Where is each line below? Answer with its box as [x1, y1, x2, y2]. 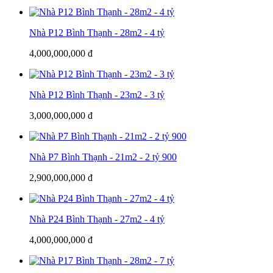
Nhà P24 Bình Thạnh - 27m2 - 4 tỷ [29, 213, 165, 224]
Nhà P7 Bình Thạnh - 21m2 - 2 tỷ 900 [29, 151, 177, 162]
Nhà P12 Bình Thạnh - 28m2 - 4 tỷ [29, 27, 165, 38]
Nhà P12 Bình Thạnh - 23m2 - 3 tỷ [29, 89, 165, 100]
